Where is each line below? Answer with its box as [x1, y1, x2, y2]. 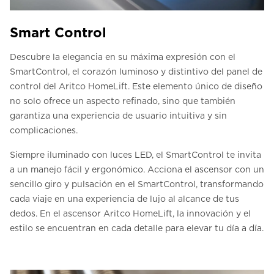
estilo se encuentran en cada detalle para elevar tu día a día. [10, 223, 264, 234]
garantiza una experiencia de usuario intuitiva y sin [10, 111, 227, 121]
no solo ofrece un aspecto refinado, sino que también [10, 96, 235, 106]
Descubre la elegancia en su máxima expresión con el [10, 52, 235, 62]
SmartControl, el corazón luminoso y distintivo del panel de [10, 67, 262, 77]
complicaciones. [10, 125, 78, 136]
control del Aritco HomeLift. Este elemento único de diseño [10, 81, 262, 92]
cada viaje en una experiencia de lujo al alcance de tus [10, 194, 239, 204]
